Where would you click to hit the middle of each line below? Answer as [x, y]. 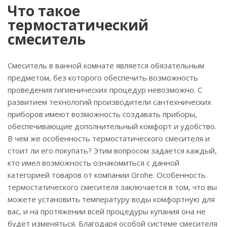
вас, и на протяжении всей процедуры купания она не [107, 211]
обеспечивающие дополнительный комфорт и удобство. [112, 126]
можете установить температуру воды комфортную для [111, 199]
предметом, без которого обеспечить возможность [103, 77]
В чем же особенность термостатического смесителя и [109, 138]
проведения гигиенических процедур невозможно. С [105, 89]
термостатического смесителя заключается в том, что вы [112, 187]
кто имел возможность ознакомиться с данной [93, 162]
